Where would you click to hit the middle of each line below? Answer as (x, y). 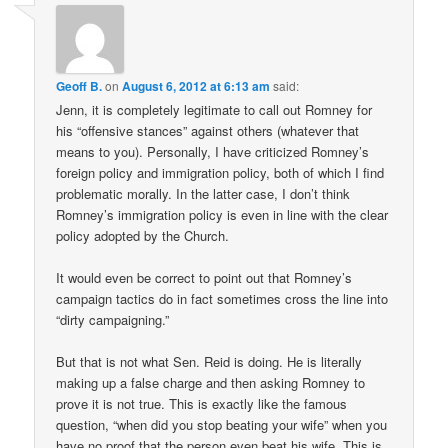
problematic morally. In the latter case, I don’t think (203, 193)
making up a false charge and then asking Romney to (211, 382)
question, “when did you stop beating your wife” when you (222, 424)
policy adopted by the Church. (143, 235)
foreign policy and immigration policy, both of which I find (220, 172)
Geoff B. (79, 85)
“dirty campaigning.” (113, 319)
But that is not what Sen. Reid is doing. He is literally (209, 361)
